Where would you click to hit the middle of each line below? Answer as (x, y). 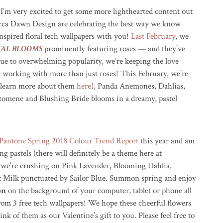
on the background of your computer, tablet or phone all (99, 191)
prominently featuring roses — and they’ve (114, 49)
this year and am (167, 141)
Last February (153, 36)
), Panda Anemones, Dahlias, (138, 86)
